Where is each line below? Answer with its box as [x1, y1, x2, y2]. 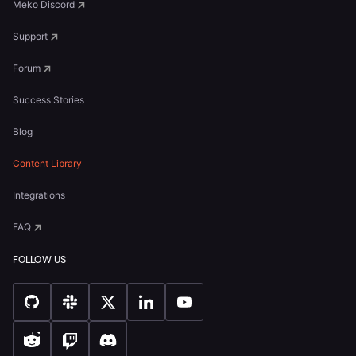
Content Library [13, 157, 82, 169]
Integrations [13, 189, 65, 201]
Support [13, 30, 48, 42]
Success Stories [13, 94, 84, 106]
